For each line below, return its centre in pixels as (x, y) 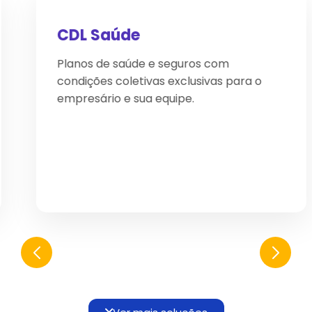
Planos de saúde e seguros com (128, 64)
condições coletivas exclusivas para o (144, 81)
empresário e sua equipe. (110, 99)
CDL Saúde (83, 36)
